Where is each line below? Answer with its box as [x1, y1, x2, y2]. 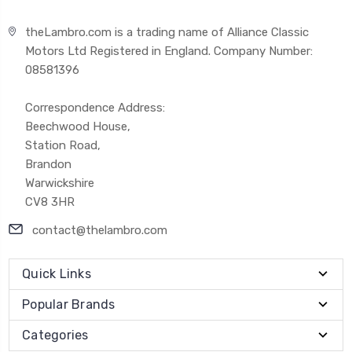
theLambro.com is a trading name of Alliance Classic [25, 24, 310, 39]
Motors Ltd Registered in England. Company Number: [25, 43, 313, 58]
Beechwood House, [25, 119, 131, 134]
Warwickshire [25, 175, 95, 190]
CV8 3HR [25, 194, 75, 209]
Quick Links [22, 266, 91, 281]
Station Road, [25, 137, 101, 152]
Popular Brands [22, 296, 115, 312]
